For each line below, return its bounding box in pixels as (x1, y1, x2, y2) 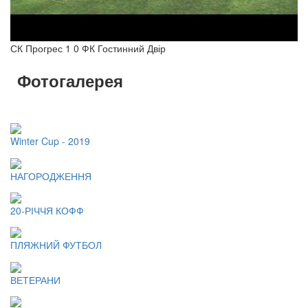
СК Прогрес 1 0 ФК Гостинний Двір (10, 41, 166, 55)
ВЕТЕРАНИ (10, 272, 60, 287)
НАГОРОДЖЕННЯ (10, 168, 91, 183)
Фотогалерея (17, 69, 123, 92)
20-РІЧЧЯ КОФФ (10, 203, 84, 217)
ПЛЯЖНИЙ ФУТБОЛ (10, 238, 102, 252)
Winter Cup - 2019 (10, 134, 90, 148)
